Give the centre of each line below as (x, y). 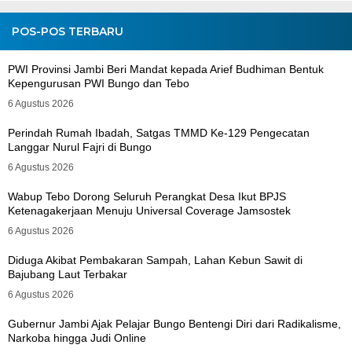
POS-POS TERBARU (68, 31)
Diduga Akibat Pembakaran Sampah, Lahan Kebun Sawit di (155, 260)
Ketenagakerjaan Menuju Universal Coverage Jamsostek (149, 211)
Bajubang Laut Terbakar (68, 274)
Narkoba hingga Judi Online (77, 338)
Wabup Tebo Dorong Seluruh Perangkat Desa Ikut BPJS (147, 196)
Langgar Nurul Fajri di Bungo (80, 147)
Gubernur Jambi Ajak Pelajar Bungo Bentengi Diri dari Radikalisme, (174, 324)
